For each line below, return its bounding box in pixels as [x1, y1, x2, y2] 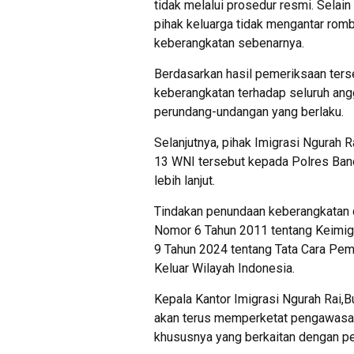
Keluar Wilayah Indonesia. [154, 261, 295, 277]
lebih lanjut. [154, 173, 215, 189]
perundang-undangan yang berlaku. [154, 104, 344, 120]
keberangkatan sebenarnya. [154, 36, 304, 51]
